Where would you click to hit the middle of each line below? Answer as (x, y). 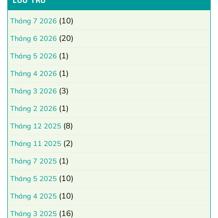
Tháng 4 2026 (34, 74)
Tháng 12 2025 (36, 126)
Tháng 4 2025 (34, 196)
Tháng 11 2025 (36, 144)
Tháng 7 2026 (34, 21)
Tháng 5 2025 (34, 179)
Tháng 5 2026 (34, 56)
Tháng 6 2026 (34, 39)
